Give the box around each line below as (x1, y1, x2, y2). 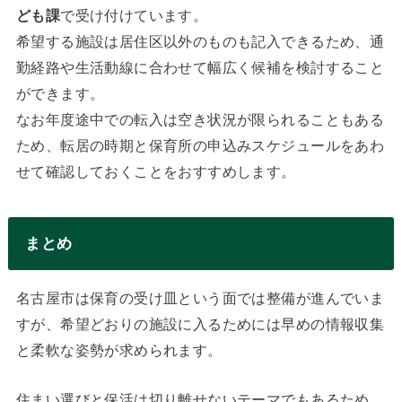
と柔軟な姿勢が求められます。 (15, 342, 223, 359)
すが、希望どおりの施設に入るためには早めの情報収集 (15, 316, 385, 333)
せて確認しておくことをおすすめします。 (15, 162, 296, 179)
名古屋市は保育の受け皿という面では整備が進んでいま (15, 290, 385, 307)
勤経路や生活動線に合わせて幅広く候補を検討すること (15, 58, 385, 75)
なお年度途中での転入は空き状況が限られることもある (15, 110, 385, 127)
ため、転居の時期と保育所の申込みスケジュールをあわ (15, 136, 385, 153)
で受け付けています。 (60, 6, 208, 23)
